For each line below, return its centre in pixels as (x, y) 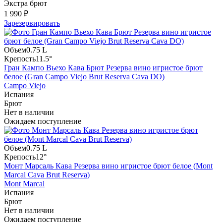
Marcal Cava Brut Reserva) (47, 175)
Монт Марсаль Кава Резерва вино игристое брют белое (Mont (108, 166)
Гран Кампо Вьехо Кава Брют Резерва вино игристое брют (103, 68)
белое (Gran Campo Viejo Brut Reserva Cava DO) (84, 77)
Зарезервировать (32, 23)
